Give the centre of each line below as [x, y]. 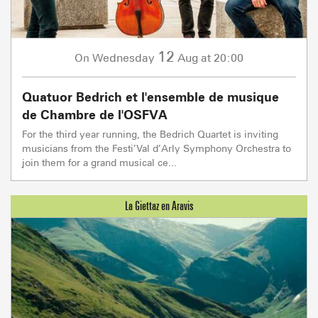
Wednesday [124, 57]
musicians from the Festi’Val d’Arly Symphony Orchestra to [157, 148]
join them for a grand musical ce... [99, 162]
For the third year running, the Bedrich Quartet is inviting [150, 133]
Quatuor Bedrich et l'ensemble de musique [150, 97]
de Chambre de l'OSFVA [95, 114]
